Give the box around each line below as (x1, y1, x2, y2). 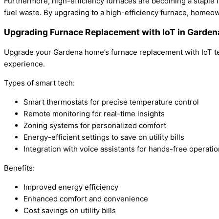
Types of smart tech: (4, 78, 75, 88)
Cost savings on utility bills (23, 205, 116, 215)
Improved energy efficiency (23, 182, 118, 192)
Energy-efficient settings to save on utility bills (23, 132, 184, 142)
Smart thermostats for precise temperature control (23, 97, 199, 107)
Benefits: (4, 163, 35, 173)
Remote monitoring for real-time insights (23, 109, 165, 118)
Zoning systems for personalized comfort (23, 120, 166, 130)
